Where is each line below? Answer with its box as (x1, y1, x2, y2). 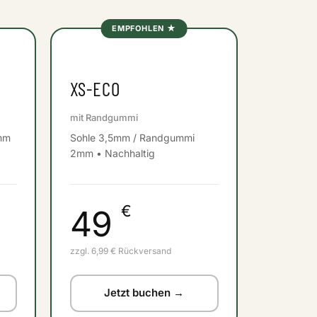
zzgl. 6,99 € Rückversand (69, 245, 171, 256)
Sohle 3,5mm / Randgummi (69, 131, 195, 144)
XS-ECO (69, 77, 120, 100)
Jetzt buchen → (104, 286, 184, 299)
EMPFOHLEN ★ (112, 23, 176, 33)
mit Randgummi (69, 111, 138, 123)
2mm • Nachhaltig (69, 146, 155, 159)
